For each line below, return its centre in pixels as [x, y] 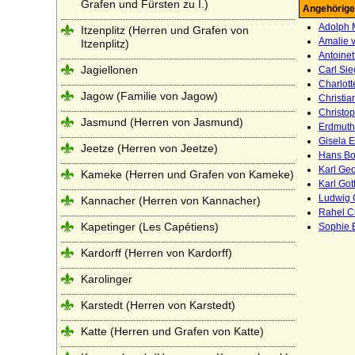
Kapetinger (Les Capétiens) [150, 227]
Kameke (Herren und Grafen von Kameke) [187, 174]
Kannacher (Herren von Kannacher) [171, 200]
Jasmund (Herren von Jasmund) [162, 122]
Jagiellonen [109, 70]
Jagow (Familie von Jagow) [149, 96]
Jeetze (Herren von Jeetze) [149, 148]
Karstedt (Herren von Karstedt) [158, 305]
